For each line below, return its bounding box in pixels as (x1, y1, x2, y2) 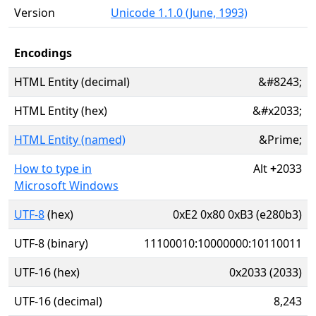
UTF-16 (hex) (14, 265, 80, 280)
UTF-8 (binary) (14, 236, 88, 251)
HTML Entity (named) (14, 132, 126, 147)
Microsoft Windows (14, 178, 119, 193)
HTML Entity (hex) (14, 103, 107, 119)
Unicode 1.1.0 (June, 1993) (111, 5, 248, 20)
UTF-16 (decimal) (14, 293, 102, 309)
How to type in (14, 161, 92, 176)
